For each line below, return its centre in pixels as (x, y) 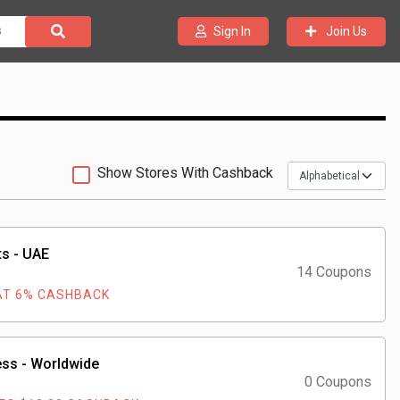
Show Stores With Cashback (185, 173)
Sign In (232, 31)
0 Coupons (338, 382)
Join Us (346, 31)
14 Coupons (334, 272)
